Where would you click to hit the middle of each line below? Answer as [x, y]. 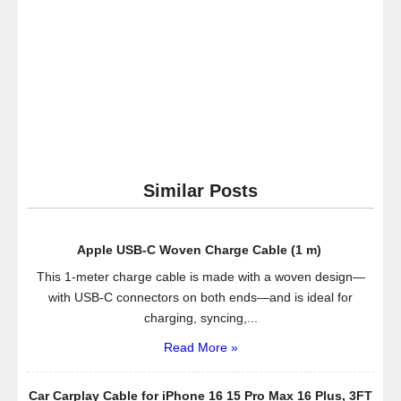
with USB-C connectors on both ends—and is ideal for [200, 297]
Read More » [200, 347]
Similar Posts [200, 190]
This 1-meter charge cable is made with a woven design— [200, 276]
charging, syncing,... [200, 317]
